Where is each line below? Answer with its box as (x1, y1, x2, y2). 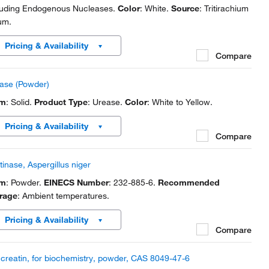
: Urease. (88, 97, 125, 107)
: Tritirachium (199, 3, 249, 14)
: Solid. (6, 97, 34, 107)
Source (171, 3, 199, 14)
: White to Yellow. (147, 97, 213, 107)
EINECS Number (44, 177, 109, 188)
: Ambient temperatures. (17, 190, 109, 201)
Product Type (34, 97, 88, 107)
